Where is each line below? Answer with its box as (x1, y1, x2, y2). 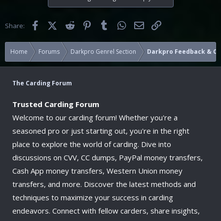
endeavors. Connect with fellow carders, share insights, (12, 205, 200, 216)
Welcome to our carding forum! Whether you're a (12, 112, 178, 122)
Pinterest (93, 20, 120, 29)
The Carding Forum (12, 78, 72, 87)
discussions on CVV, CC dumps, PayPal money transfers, (12, 152, 203, 162)
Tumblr (110, 20, 131, 29)
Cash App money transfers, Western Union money (12, 165, 183, 176)
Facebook (41, 20, 71, 29)
